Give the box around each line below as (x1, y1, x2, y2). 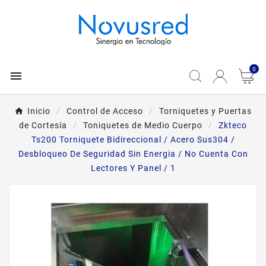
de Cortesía (19, 121, 67, 130)
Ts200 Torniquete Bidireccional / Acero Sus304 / (31, 135, 235, 144)
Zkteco (218, 121, 247, 130)
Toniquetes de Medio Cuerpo (83, 121, 202, 130)
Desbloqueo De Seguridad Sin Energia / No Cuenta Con (18, 149, 248, 159)
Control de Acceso (66, 106, 143, 116)
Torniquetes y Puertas (159, 106, 252, 116)
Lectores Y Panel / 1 (90, 163, 176, 173)
